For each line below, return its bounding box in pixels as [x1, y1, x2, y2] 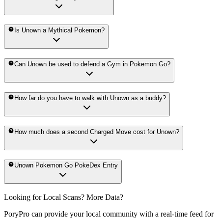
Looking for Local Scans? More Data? [4, 193, 123, 202]
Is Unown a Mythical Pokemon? [14, 27, 105, 34]
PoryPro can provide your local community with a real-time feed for [4, 210, 214, 219]
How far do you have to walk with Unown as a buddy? [14, 94, 166, 102]
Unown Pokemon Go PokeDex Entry [14, 162, 118, 169]
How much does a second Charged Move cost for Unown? [14, 128, 180, 136]
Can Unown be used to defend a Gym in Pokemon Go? [14, 60, 171, 68]
